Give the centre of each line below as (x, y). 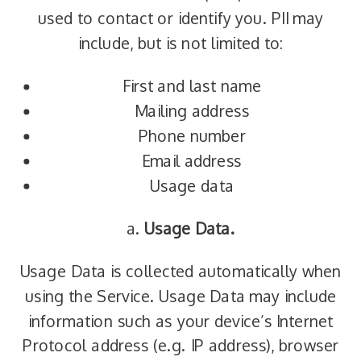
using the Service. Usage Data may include (180, 296)
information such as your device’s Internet (180, 321)
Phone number (192, 136)
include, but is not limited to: (180, 43)
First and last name (192, 86)
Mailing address (192, 111)
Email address (192, 161)
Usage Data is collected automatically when (180, 271)
